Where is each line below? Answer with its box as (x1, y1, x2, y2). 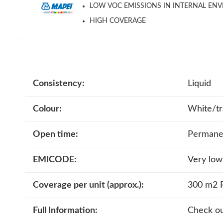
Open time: (33, 129, 78, 139)
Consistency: (33, 79, 85, 88)
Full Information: (33, 206, 98, 215)
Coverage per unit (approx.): (33, 180, 144, 190)
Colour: (33, 104, 62, 113)
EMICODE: (33, 155, 77, 164)
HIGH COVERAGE (89, 17, 146, 24)
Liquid (187, 79, 211, 88)
